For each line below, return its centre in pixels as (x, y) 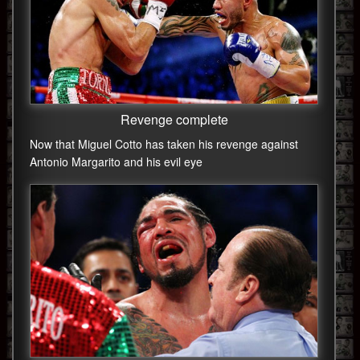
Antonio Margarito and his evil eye (116, 161)
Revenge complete (174, 119)
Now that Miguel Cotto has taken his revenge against (164, 143)
